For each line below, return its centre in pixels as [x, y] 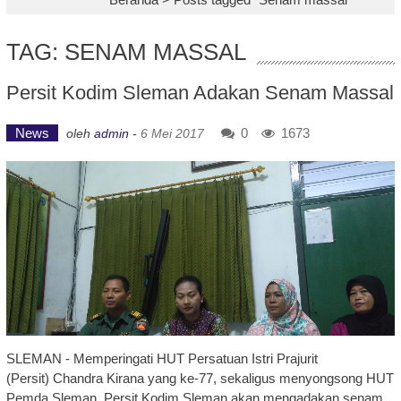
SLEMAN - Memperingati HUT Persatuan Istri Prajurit [162, 359]
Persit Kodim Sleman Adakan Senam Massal [200, 93]
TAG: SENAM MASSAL [126, 52]
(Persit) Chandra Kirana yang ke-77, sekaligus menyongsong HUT [200, 379]
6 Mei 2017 [172, 133]
